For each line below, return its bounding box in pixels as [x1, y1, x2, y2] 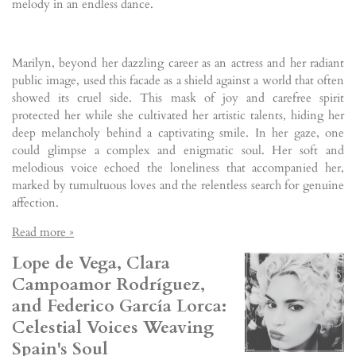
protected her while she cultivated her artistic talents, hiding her [12, 107, 344, 123]
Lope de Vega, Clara [12, 252, 170, 275]
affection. [12, 195, 59, 211]
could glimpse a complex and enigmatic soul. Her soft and [12, 142, 344, 158]
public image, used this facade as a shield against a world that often [12, 72, 344, 88]
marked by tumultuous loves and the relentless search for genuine [12, 177, 344, 193]
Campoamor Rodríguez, [12, 273, 205, 296]
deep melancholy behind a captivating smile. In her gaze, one [12, 125, 344, 141]
